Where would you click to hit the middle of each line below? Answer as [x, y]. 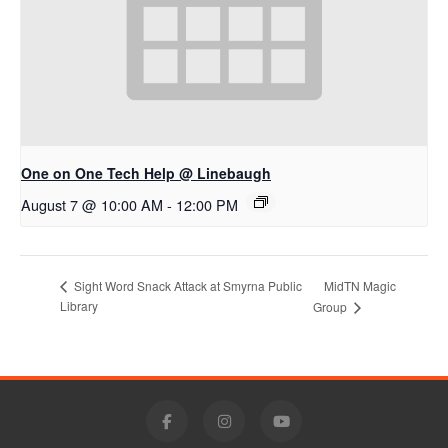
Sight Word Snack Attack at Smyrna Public [186, 286]
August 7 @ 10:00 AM [92, 205]
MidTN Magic [359, 285]
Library [79, 306]
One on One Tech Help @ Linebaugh [146, 173]
